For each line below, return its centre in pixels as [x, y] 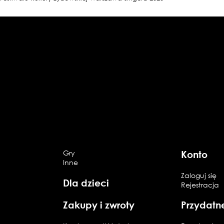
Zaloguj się [199, 175]
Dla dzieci [86, 182]
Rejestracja [200, 184]
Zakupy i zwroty [99, 205]
